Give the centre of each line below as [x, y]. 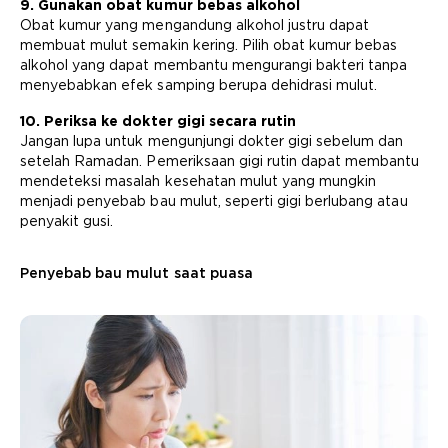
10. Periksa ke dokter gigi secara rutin [158, 121]
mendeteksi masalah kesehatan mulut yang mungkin [198, 181]
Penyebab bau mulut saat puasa [136, 273]
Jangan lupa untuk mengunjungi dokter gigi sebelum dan [212, 141]
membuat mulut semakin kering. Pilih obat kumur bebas [209, 45]
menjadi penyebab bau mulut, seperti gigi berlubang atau [214, 201]
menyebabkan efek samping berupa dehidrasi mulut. [199, 85]
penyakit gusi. [67, 221]
